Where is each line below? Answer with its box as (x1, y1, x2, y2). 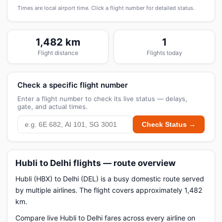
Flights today (146, 49, 182, 56)
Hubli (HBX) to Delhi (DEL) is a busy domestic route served (15, 174, 204, 183)
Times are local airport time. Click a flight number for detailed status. (17, 4, 195, 11)
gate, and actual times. (17, 103, 88, 111)
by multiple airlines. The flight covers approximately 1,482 (15, 186, 202, 194)
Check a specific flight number (17, 80, 128, 90)
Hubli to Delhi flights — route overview (15, 158, 175, 168)
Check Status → (142, 120, 196, 128)
